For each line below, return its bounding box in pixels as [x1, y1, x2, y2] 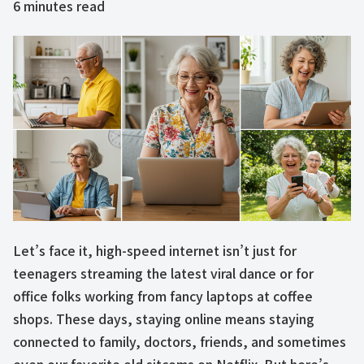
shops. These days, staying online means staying [13, 309, 314, 329]
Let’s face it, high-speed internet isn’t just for [13, 240, 297, 261]
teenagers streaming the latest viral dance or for [13, 263, 314, 284]
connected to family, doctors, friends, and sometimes [13, 331, 346, 352]
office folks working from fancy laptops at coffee [13, 286, 313, 306]
